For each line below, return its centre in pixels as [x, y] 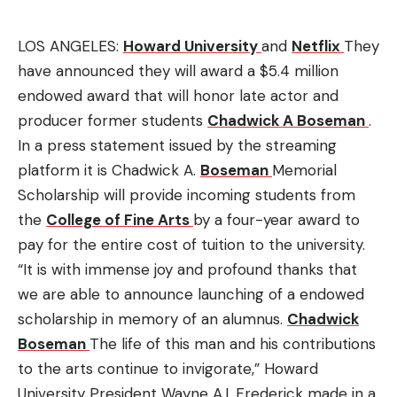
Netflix [316, 46]
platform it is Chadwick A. [107, 170]
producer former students [110, 121]
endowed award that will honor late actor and [178, 96]
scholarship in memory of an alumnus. [150, 319]
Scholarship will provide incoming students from [187, 195]
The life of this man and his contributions [233, 344]
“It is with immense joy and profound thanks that [187, 269]
